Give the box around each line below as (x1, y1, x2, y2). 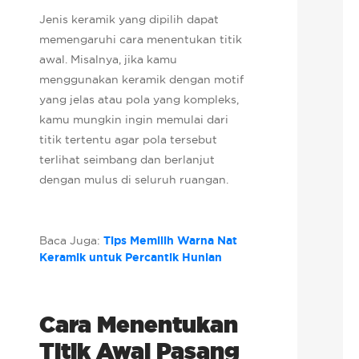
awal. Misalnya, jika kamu (39, 51, 178, 67)
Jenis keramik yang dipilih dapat (39, 11, 220, 26)
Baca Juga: (39, 232, 104, 248)
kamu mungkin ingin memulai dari (39, 111, 229, 127)
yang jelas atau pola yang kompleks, (39, 91, 240, 107)
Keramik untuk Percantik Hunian (39, 249, 223, 264)
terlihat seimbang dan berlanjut (39, 151, 216, 167)
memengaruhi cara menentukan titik (39, 31, 243, 46)
